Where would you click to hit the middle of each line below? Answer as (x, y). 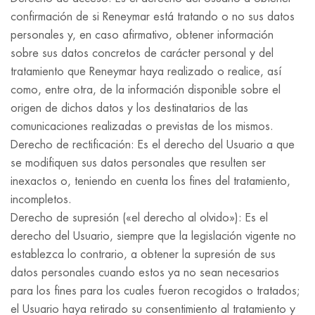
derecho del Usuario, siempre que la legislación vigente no (153, 236)
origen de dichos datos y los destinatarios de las (129, 108)
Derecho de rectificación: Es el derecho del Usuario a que (153, 145)
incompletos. (41, 200)
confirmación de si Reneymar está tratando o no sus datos (153, 17)
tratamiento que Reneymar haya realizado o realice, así (146, 72)
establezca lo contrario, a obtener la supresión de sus (143, 255)
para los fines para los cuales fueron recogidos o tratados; (155, 291)
